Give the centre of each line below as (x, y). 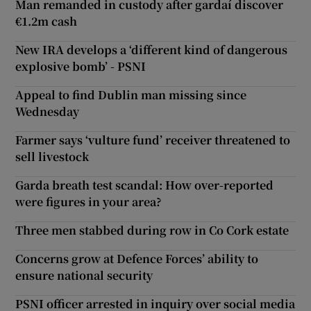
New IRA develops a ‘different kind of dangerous (152, 49)
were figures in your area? (89, 201)
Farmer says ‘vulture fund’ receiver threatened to (153, 140)
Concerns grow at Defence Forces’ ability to (137, 258)
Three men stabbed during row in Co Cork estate (152, 230)
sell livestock (52, 156)
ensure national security (84, 275)
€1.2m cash (47, 21)
